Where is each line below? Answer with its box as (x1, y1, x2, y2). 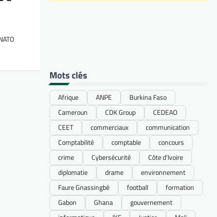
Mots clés (49, 68, 87, 82)
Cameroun (58, 107, 88, 118)
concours (158, 137, 184, 148)
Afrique (58, 92, 78, 103)
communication (146, 122, 190, 133)
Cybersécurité (92, 152, 131, 163)
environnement (141, 167, 186, 178)
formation (166, 182, 194, 193)
